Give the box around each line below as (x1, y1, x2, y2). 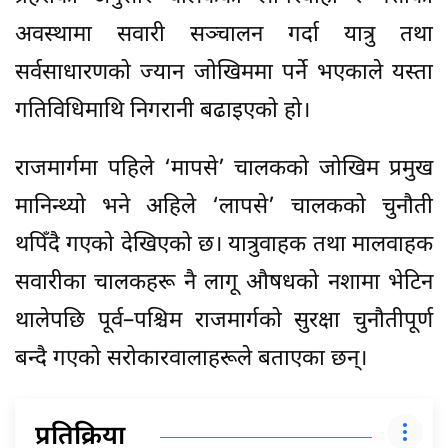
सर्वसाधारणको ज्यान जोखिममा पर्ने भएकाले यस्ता (15, 58, 433, 88)
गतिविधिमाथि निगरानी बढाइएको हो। (15, 96, 310, 126)
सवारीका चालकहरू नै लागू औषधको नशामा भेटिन (15, 268, 433, 298)
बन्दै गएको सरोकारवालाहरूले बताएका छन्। (15, 344, 367, 374)
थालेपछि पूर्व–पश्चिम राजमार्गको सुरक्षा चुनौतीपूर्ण (15, 306, 433, 336)
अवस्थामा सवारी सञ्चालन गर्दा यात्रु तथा (15, 20, 433, 50)
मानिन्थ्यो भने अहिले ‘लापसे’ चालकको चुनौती (15, 192, 433, 222)
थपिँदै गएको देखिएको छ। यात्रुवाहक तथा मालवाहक (15, 230, 433, 260)
